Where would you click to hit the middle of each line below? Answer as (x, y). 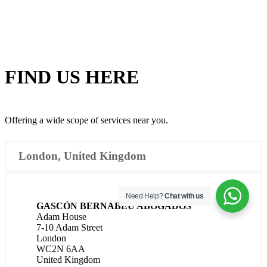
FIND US (45, 77)
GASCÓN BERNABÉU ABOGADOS (114, 206)
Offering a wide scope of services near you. (86, 120)
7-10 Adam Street (69, 227)
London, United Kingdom (82, 156)
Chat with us (184, 196)
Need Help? (145, 196)
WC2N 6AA (61, 249)
